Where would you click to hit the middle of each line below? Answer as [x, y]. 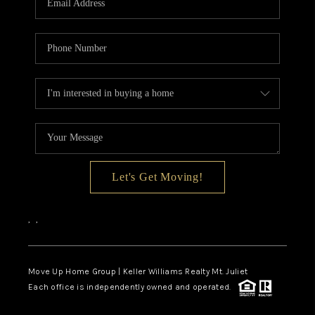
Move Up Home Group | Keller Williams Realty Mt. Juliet [138, 271]
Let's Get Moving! [157, 176]
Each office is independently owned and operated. [133, 287]
